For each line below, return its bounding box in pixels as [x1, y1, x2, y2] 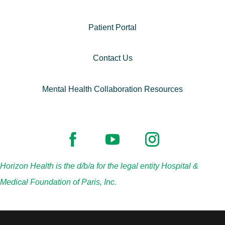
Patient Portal [88, 22, 137, 32]
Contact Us [92, 53, 133, 63]
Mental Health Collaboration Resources [42, 84, 183, 93]
